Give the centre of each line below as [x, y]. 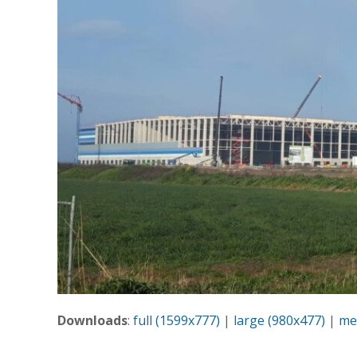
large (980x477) [279, 320]
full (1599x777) [177, 320]
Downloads [92, 320]
